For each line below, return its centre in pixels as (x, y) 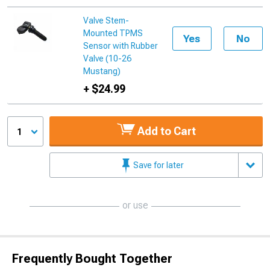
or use (135, 206)
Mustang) (102, 71)
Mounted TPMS (113, 33)
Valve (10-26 (108, 59)
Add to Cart (165, 131)
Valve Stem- (106, 21)
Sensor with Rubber (121, 46)
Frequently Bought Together (92, 259)
